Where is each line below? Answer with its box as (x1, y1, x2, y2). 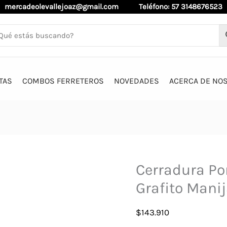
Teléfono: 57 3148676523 (139, 2, 222, 11)
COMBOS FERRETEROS (22, 76, 104, 86)
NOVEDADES (113, 76, 159, 86)
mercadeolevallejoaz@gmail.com (5, 2, 139, 11)
